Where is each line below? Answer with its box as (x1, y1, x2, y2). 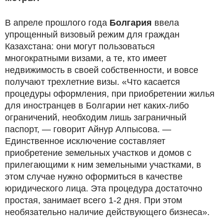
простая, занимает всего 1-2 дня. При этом (5, 195, 182, 205)
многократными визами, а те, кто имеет (5, 53, 167, 63)
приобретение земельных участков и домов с (5, 147, 191, 158)
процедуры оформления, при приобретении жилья (5, 88, 215, 99)
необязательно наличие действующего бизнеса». (5, 207, 210, 217)
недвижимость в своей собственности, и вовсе (5, 65, 198, 75)
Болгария (110, 17, 152, 28)
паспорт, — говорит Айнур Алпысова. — (5, 124, 171, 134)
